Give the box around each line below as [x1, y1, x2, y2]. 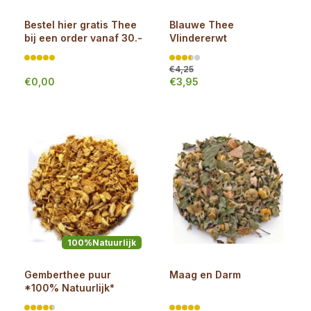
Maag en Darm [169, 269, 241, 280]
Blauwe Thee [169, 19, 234, 31]
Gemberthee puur [24, 269, 111, 280]
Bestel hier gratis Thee [24, 19, 137, 31]
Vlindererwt [169, 32, 227, 44]
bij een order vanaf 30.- [24, 32, 142, 44]
